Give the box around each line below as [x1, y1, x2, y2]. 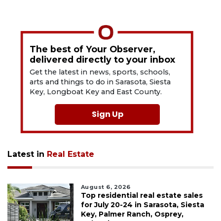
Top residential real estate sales [80, 190, 203, 200]
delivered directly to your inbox [30, 54, 176, 65]
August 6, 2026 [80, 183, 131, 190]
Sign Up [91, 108, 123, 120]
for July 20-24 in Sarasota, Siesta [80, 200, 204, 209]
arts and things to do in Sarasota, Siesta [30, 77, 171, 86]
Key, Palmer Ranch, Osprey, [80, 209, 184, 219]
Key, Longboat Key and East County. [30, 87, 162, 96]
